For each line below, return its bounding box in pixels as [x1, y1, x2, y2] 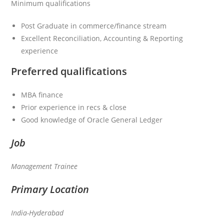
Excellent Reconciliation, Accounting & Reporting [21, 33, 183, 43]
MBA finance [21, 89, 63, 99]
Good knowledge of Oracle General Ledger [21, 114, 163, 124]
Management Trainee [11, 161, 78, 171]
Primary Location [11, 182, 89, 196]
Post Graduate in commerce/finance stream [21, 20, 167, 30]
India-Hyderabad [11, 207, 64, 217]
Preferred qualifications [11, 64, 127, 78]
